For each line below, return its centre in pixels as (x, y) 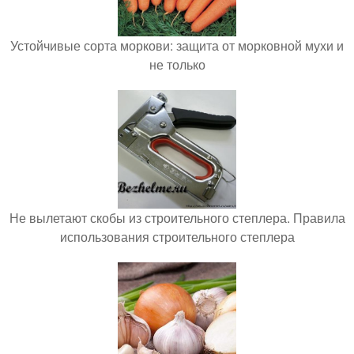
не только (177, 65)
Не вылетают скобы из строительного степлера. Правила (177, 218)
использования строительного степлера (177, 237)
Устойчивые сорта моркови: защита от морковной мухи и (177, 46)
